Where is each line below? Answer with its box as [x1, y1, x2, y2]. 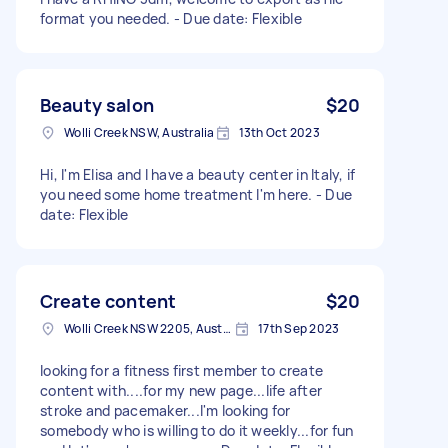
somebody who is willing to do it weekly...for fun [40, 420, 354, 440]
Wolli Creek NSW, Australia [64, 123, 215, 141]
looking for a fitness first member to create [40, 360, 323, 380]
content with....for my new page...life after [40, 380, 322, 400]
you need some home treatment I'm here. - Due [40, 184, 352, 204]
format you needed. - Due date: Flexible [40, 8, 302, 28]
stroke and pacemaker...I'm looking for [40, 400, 291, 420]
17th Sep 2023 [258, 319, 340, 337]
